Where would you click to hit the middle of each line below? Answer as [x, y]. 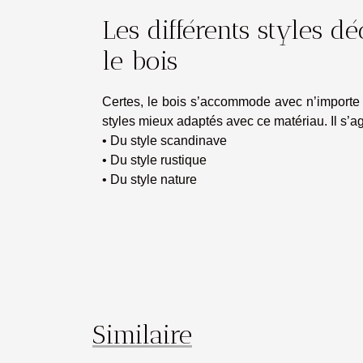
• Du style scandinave [164, 141]
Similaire [142, 335]
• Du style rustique [154, 160]
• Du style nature [149, 179]
